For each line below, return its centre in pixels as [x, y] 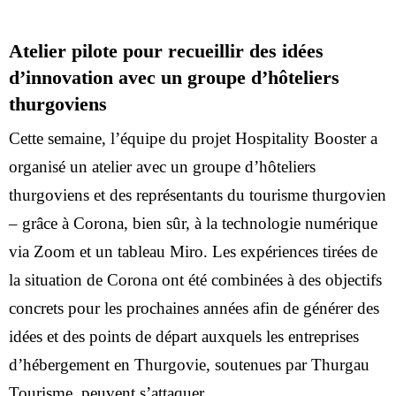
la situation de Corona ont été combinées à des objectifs [195, 280]
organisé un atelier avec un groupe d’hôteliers [162, 167]
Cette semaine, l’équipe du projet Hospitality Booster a [193, 138]
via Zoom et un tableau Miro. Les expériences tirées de [193, 251]
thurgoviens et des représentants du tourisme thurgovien [198, 195]
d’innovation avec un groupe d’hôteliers [174, 78]
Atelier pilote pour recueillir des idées [166, 51]
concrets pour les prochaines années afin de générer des [194, 308]
